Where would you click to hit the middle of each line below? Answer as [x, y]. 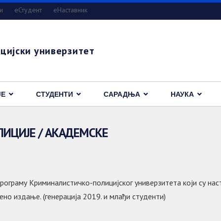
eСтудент [28, 10]
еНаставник [70, 10]
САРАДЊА [122, 94]
